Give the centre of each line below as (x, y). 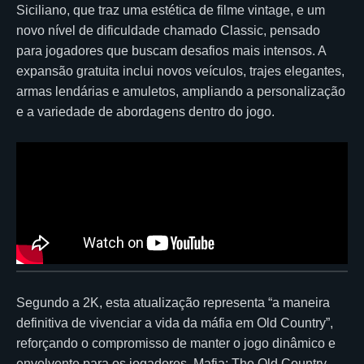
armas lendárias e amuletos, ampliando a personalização (181, 91)
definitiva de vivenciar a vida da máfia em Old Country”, (175, 323)
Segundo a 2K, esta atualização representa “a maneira (173, 302)
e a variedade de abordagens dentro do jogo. (145, 111)
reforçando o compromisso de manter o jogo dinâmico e (176, 343)
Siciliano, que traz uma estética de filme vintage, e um (171, 10)
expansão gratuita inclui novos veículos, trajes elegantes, (180, 71)
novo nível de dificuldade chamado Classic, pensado (168, 30)
